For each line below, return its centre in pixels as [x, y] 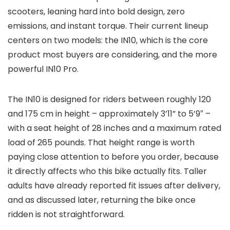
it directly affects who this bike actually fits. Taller [107, 171]
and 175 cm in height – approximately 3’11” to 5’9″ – [109, 114]
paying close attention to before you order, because [113, 157]
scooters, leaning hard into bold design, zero [96, 12]
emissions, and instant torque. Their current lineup [108, 26]
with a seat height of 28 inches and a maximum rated [114, 128]
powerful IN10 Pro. [43, 69]
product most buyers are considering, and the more [112, 55]
